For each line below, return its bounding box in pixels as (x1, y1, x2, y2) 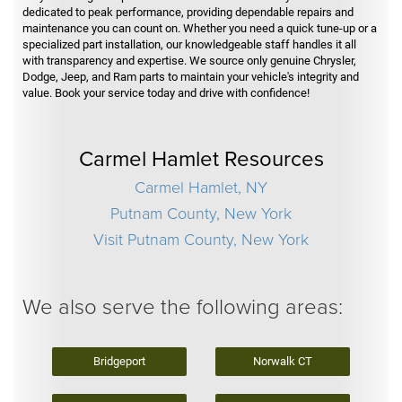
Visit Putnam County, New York (93, 227, 309, 249)
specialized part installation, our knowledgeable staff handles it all (22, 37, 356, 51)
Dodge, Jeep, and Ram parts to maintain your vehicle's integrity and (22, 69, 359, 83)
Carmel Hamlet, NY (135, 175, 267, 197)
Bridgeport (92, 354, 145, 369)
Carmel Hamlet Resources (78, 142, 324, 173)
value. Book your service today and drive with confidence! (22, 85, 310, 100)
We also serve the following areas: (22, 290, 343, 320)
